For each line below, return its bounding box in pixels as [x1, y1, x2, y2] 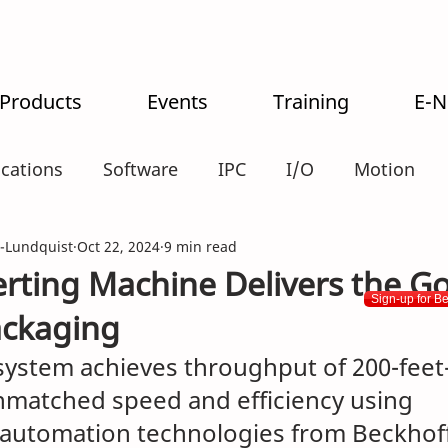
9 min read [164, 236, 237, 256]
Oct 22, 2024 [77, 236, 160, 256]
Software [103, 156, 178, 181]
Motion [354, 156, 415, 181]
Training [273, 88, 349, 115]
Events [147, 88, 208, 115]
